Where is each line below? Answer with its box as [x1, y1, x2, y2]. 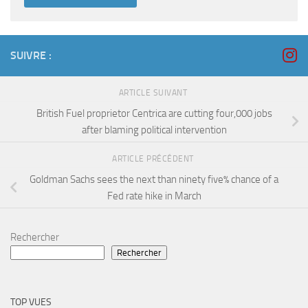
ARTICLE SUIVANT [118, 88, 190, 98]
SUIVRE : [10, 49, 52, 63]
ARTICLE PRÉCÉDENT [112, 154, 196, 164]
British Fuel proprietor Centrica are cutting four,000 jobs [36, 107, 272, 120]
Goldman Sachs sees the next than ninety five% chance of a [30, 173, 278, 186]
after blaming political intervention [81, 124, 227, 137]
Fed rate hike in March [107, 189, 201, 202]
